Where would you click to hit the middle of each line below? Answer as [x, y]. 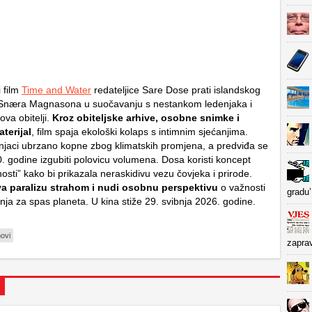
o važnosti [242, 187]
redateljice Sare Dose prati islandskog [176, 90]
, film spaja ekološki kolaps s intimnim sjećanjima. [140, 132]
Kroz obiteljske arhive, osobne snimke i [146, 118]
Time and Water [56, 90]
